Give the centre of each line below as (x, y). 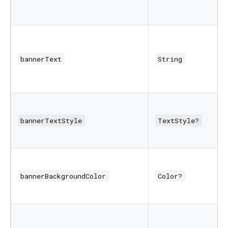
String (170, 59)
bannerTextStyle (51, 120)
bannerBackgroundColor (63, 176)
